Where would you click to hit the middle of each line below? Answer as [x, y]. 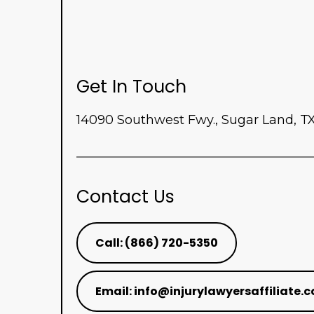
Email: [115, 291]
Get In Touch [131, 86]
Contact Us [125, 196]
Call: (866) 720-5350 [157, 243]
